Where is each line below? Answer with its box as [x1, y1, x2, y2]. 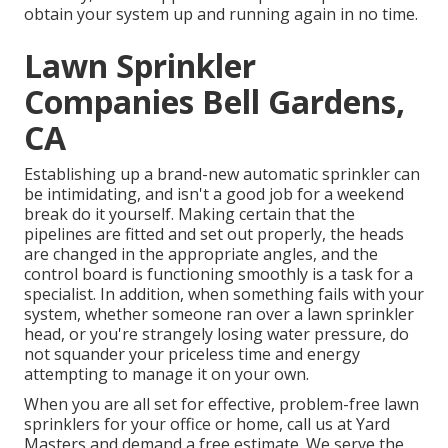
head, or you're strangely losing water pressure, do [24, 323, 409, 346]
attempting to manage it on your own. [24, 363, 309, 386]
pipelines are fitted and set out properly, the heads [24, 223, 404, 246]
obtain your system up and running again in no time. [24, 3, 418, 26]
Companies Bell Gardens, [24, 80, 405, 124]
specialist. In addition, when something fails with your [24, 283, 424, 306]
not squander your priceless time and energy [24, 343, 360, 366]
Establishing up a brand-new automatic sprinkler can [24, 163, 420, 186]
